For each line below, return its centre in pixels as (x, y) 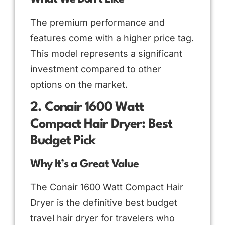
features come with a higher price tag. (112, 38)
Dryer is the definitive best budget (104, 203)
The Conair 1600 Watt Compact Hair (107, 187)
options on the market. (79, 84)
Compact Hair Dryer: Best (101, 124)
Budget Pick (63, 141)
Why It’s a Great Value (84, 164)
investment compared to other (96, 69)
